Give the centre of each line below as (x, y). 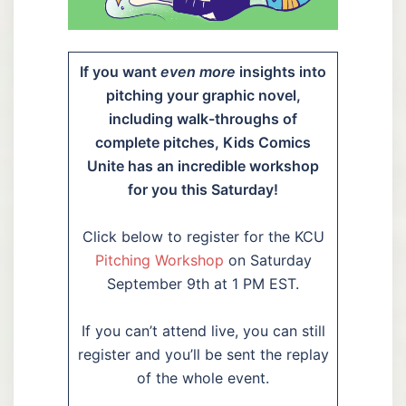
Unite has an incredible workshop (203, 165)
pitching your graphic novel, (203, 95)
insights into (281, 71)
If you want (120, 71)
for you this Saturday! (203, 189)
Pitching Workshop (161, 260)
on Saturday (270, 260)
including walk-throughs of (203, 118)
